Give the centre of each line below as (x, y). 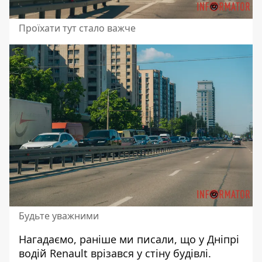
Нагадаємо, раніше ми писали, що (109, 239)
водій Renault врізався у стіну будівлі (113, 253)
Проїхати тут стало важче (77, 28)
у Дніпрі (219, 239)
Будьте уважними (59, 216)
